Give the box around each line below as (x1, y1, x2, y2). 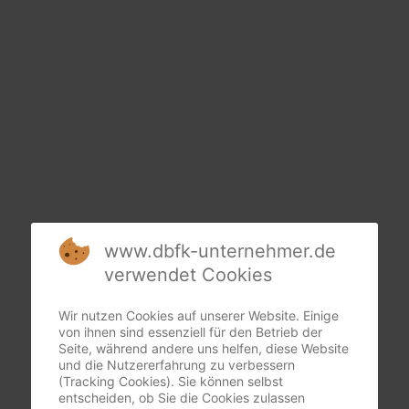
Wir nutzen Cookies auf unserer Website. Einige (58, 307, 339, 323)
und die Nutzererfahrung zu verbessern (58, 356, 295, 372)
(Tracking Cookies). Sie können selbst (58, 372, 283, 389)
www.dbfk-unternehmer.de (104, 239, 336, 262)
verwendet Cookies (104, 263, 272, 286)
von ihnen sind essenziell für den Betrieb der (58, 323, 322, 340)
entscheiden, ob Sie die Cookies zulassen (58, 389, 305, 405)
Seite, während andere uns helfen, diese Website (58, 340, 349, 356)
